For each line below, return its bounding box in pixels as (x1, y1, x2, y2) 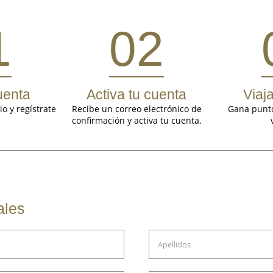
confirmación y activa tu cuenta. (71, 115, 202, 127)
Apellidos (158, 239, 191, 250)
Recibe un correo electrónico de (71, 103, 202, 115)
